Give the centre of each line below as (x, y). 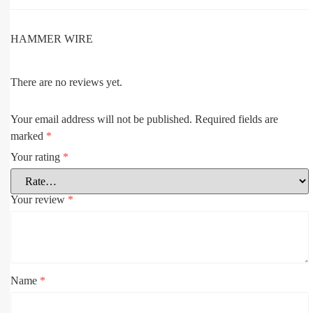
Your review (39, 200)
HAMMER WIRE (52, 38)
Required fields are (236, 119)
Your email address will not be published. (101, 119)
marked (28, 136)
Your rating (37, 157)
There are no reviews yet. (66, 82)
